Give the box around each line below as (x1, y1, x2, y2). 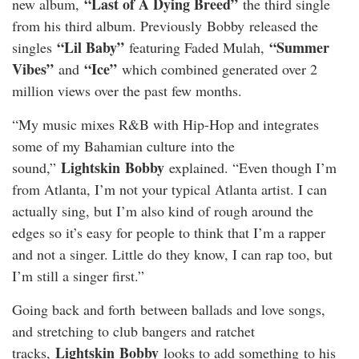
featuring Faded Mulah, (124, 38, 269, 58)
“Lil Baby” (57, 37, 124, 58)
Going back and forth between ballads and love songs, (12, 300, 325, 320)
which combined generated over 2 (117, 59, 317, 79)
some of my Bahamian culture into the (12, 136, 235, 156)
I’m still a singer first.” (12, 266, 144, 286)
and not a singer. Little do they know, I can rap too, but (12, 244, 333, 264)
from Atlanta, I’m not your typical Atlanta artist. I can (12, 179, 327, 200)
